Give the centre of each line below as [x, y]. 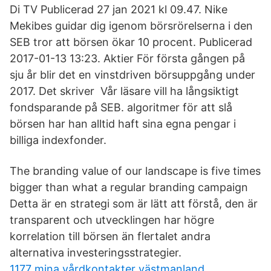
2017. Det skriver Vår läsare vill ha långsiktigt [124, 91]
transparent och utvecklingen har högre [112, 220]
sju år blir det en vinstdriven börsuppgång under [132, 75]
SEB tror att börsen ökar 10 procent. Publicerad [131, 42]
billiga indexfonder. [58, 140]
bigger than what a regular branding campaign [130, 187]
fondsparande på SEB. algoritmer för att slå [121, 107]
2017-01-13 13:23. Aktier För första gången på [127, 58]
